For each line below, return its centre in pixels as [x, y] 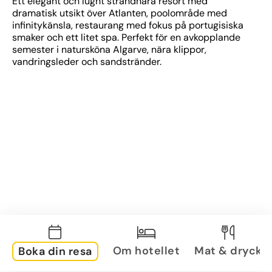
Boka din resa [55, 251]
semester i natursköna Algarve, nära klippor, [109, 49]
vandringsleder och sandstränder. [87, 62]
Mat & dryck [228, 250]
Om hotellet [146, 250]
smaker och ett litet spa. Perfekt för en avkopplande [126, 37]
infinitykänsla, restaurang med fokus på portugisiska [128, 25]
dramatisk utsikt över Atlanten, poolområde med [120, 13]
